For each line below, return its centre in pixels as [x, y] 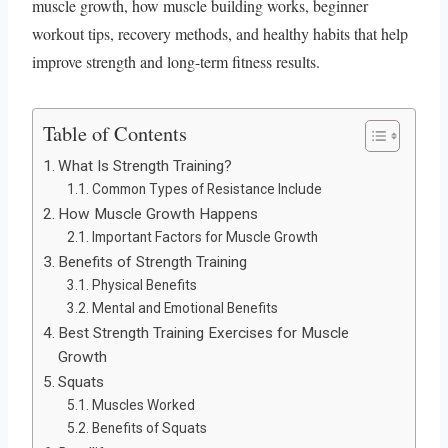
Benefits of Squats [149, 427]
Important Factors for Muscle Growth [204, 236]
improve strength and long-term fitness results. [176, 61]
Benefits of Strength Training [153, 261]
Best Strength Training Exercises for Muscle [204, 332]
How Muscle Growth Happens [158, 213]
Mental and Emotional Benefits [184, 307]
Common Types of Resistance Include [206, 188]
